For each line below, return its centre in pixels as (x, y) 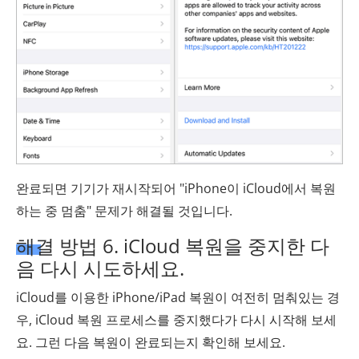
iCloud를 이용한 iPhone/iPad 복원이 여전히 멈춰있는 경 (178, 298)
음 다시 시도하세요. (100, 268)
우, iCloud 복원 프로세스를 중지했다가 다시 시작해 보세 (176, 320)
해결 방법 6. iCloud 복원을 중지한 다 (173, 246)
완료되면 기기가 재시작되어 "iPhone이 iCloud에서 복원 (176, 189)
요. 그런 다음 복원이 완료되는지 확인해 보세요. (151, 343)
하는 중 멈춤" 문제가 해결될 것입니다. (124, 211)
